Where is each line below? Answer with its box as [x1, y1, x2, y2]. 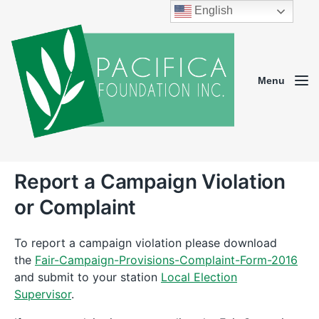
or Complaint [14, 194, 137, 219]
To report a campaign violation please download [14, 235, 277, 250]
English [192, 4, 234, 17]
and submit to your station [14, 269, 161, 284]
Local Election [161, 269, 237, 284]
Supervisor [14, 286, 71, 301]
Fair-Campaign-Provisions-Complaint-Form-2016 [35, 252, 298, 267]
